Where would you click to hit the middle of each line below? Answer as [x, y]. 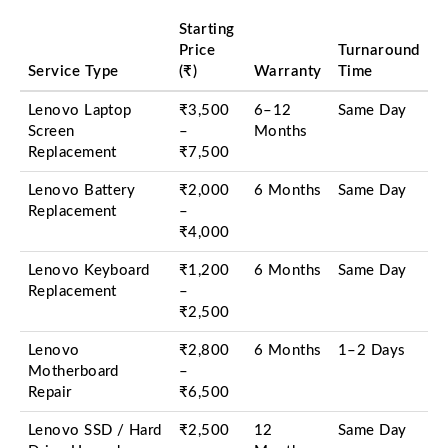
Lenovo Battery [82, 190]
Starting [207, 29]
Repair [50, 392]
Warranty [288, 71]
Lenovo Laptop [80, 110]
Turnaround [379, 50]
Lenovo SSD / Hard [95, 430]
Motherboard [73, 371]
